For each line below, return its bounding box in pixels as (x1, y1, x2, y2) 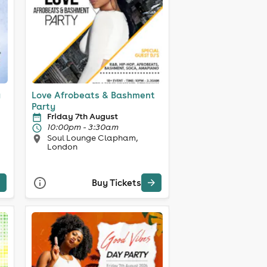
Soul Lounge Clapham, (46, 132, 138, 143)
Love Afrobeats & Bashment (31, 89, 155, 101)
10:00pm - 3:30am (46, 121, 119, 132)
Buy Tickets (91, 177, 141, 189)
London (46, 141, 77, 152)
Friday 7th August (46, 110, 118, 122)
